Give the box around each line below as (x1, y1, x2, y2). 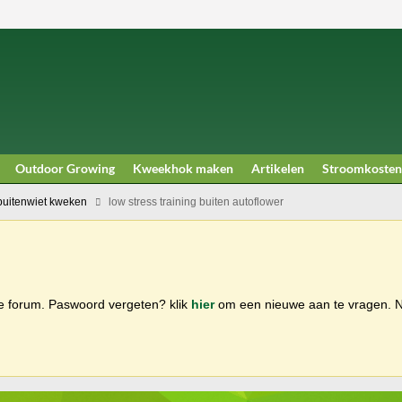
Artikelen (251, 161, 304, 176)
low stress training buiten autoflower (109, 196, 284, 208)
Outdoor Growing (15, 161, 115, 176)
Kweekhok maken (133, 161, 233, 176)
